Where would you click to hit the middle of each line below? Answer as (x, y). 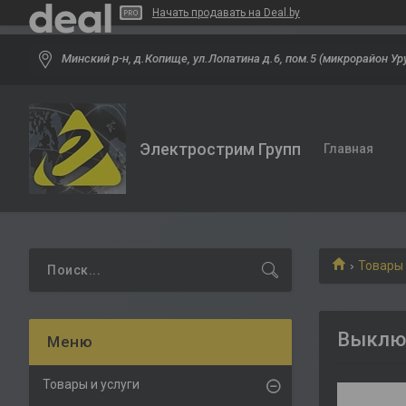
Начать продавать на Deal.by (226, 13)
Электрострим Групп (220, 149)
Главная (348, 149)
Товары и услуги (91, 384)
